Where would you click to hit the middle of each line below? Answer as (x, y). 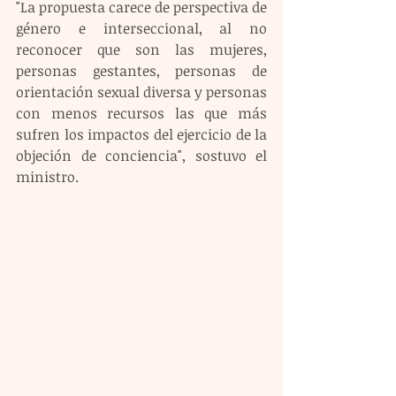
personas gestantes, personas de (141, 71)
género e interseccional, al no (141, 29)
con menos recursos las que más (141, 114)
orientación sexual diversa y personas (141, 92)
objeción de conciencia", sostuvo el (141, 156)
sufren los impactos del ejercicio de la (141, 135)
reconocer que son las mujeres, (141, 50)
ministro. (47, 177)
